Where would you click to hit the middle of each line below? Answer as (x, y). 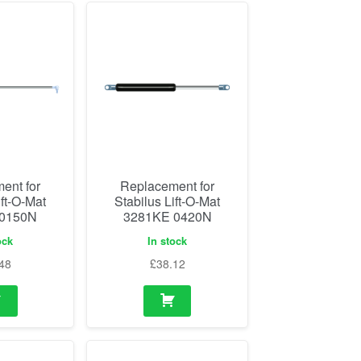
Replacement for (168, 185)
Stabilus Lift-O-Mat (168, 201)
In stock (168, 240)
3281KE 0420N (167, 216)
